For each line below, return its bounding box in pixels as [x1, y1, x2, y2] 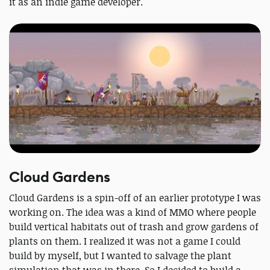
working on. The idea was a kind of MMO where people [9, 205, 256, 219]
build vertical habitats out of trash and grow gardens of [9, 219, 259, 233]
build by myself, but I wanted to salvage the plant [9, 248, 231, 262]
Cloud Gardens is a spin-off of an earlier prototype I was [9, 190, 261, 204]
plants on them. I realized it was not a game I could [9, 234, 240, 248]
